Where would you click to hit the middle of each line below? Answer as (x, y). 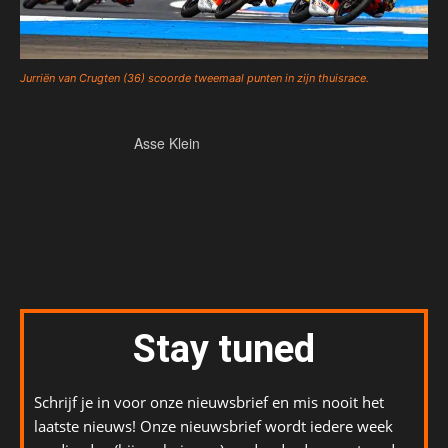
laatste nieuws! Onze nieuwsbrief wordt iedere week (213, 426)
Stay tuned (224, 349)
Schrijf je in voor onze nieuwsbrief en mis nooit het (209, 402)
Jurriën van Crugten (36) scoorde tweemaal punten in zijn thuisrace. (194, 78)
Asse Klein (167, 143)
